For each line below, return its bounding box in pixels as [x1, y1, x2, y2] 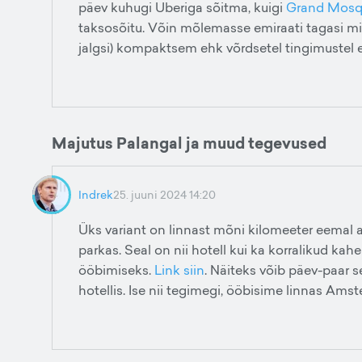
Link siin [154, 261, 204, 279]
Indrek [78, 187, 113, 202]
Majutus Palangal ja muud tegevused [52, 132, 326, 154]
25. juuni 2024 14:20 [113, 187, 216, 202]
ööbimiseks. [78, 261, 154, 279]
